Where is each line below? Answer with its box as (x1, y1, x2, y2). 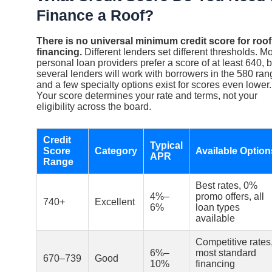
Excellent (95, 196, 135, 207)
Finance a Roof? (36, 7, 154, 24)
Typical (150, 140, 183, 151)
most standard (195, 247, 256, 258)
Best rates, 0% (195, 180, 257, 191)
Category (95, 145, 137, 156)
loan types (195, 202, 240, 212)
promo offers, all (195, 191, 264, 202)
